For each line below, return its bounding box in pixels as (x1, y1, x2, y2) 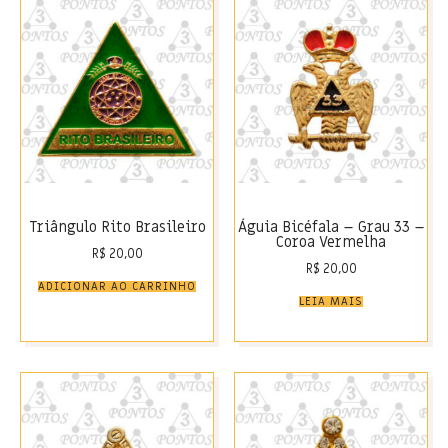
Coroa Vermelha (276, 232, 386, 253)
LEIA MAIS (299, 294, 363, 310)
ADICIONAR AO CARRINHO (38, 279, 196, 295)
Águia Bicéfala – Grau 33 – (237, 217, 425, 238)
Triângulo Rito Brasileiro (28, 217, 206, 238)
